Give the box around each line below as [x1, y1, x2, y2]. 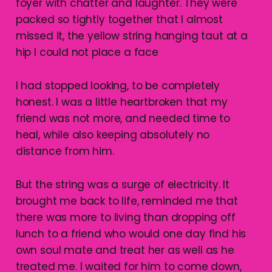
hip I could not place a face [15, 44, 158, 59]
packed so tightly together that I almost [15, 12, 223, 27]
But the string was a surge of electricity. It [15, 177, 230, 192]
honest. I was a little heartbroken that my [15, 94, 228, 109]
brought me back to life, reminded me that [15, 193, 238, 208]
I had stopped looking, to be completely [15, 78, 220, 93]
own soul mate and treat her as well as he [15, 242, 234, 257]
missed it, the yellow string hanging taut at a [15, 28, 248, 43]
